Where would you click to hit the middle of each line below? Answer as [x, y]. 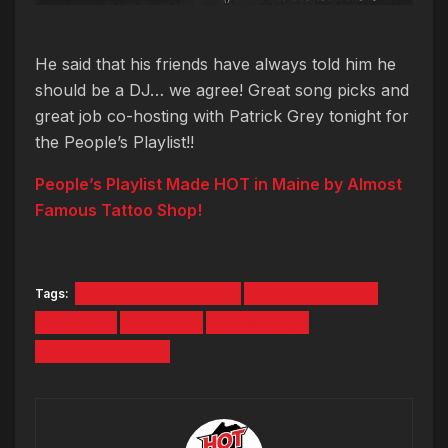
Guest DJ [76, 323]
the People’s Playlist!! [114, 142]
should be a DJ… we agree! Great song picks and [222, 90]
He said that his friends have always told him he [215, 64]
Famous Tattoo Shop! [118, 210]
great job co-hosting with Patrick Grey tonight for [222, 116]
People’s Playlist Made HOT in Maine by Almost [218, 184]
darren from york [311, 294]
